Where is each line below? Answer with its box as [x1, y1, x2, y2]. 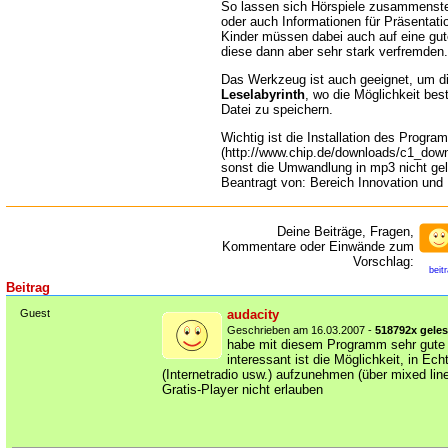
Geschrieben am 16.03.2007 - [227, 324, 375, 336]
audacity [227, 307, 279, 322]
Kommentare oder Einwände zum [222, 239, 414, 254]
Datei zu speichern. [221, 101, 333, 117]
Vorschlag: [353, 254, 414, 269]
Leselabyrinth [221, 86, 305, 102]
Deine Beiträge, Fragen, [277, 224, 414, 239]
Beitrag [6, 280, 50, 295]
